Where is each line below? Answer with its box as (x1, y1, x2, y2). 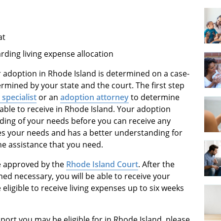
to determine (129, 91, 180, 103)
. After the (138, 158, 175, 170)
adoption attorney (60, 91, 129, 103)
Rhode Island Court (66, 158, 138, 170)
